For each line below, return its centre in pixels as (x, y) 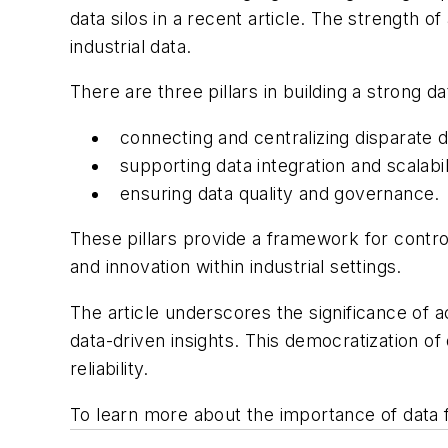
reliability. (109, 368)
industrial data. (131, 46)
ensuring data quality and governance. (280, 193)
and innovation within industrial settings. (236, 267)
